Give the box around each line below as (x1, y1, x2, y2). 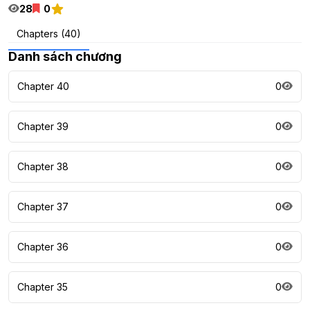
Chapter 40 (17, 80, 69, 92)
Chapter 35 (17, 280, 68, 293)
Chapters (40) (17, 27, 81, 39)
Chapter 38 (17, 160, 69, 172)
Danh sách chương (8, 48, 122, 64)
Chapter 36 (17, 240, 69, 253)
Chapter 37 (17, 200, 69, 212)
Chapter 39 (17, 120, 69, 132)
